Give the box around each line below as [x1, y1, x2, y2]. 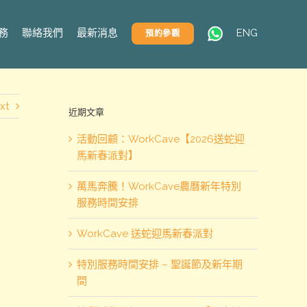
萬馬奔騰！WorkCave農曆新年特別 [77, 180, 241, 193]
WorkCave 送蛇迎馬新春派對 [77, 227, 213, 240]
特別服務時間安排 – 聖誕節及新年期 [77, 258, 243, 271]
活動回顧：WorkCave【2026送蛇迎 [77, 132, 245, 145]
